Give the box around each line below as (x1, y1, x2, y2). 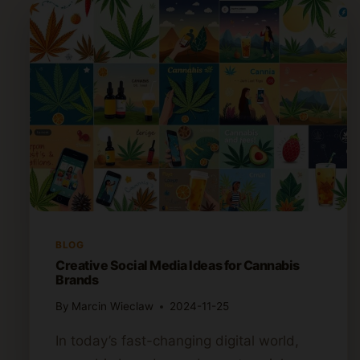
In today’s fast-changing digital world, (55, 333, 299, 350)
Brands (55, 271, 99, 288)
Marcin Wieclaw (72, 300, 154, 313)
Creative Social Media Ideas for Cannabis (55, 256, 300, 273)
